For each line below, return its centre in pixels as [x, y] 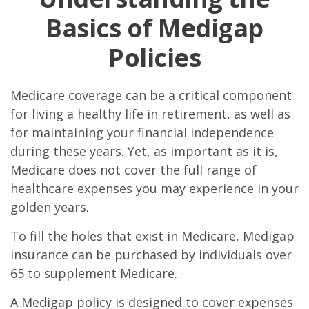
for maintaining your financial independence [142, 132]
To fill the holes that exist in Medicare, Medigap [152, 236]
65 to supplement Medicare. [94, 273]
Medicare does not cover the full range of [133, 170]
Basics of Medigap [154, 28]
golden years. [50, 207]
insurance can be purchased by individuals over [151, 255]
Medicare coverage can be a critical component [151, 95]
